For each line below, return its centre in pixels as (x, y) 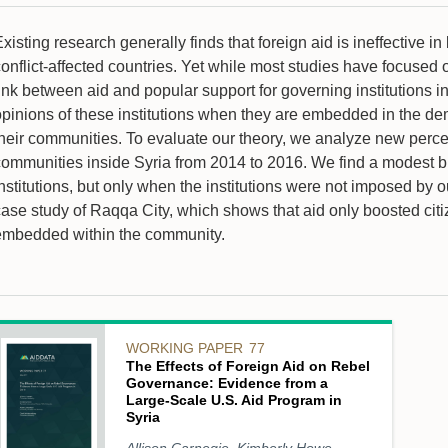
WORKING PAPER (185, 348)
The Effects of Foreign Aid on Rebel (248, 366)
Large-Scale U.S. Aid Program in (234, 400)
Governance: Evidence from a (227, 383)
